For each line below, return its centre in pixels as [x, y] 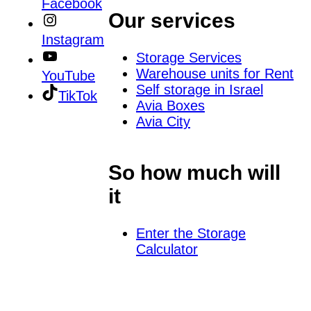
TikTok [78, 95]
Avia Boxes [170, 106]
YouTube [68, 75]
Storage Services [188, 58]
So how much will [194, 173]
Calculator [167, 250]
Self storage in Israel [199, 90]
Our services [171, 21]
